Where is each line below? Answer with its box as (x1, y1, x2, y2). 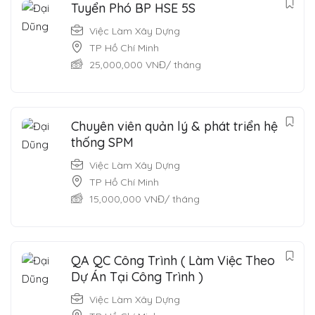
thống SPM (71, 134, 134, 150)
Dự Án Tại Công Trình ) (71, 268, 203, 285)
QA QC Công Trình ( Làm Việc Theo (71, 252, 275, 269)
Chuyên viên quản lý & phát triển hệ (71, 117, 278, 134)
